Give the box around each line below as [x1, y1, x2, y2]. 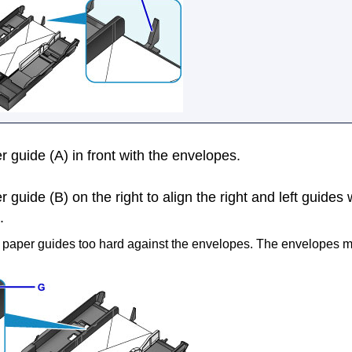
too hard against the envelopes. [75, 237, 253, 251]
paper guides [2, 237, 75, 251]
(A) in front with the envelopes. [46, 147, 240, 163]
